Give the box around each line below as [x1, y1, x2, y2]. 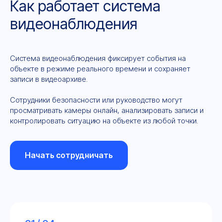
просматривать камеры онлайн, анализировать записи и [10, 105, 204, 115]
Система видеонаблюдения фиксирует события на [10, 53, 186, 63]
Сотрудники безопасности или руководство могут [10, 95, 182, 105]
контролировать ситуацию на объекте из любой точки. [10, 115, 198, 125]
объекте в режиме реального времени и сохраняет [10, 63, 190, 73]
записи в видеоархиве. [10, 74, 88, 84]
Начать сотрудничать [25, 150, 113, 161]
